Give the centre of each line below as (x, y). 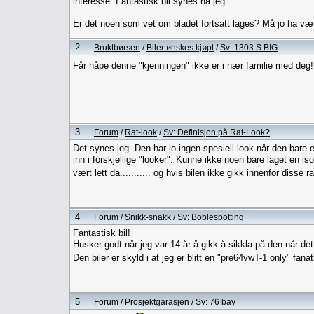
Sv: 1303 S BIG (249, 47)
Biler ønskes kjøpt (180, 47)
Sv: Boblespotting (211, 217)
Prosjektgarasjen (157, 301)
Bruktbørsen (117, 47)
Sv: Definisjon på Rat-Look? (217, 132)
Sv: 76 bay (216, 301)
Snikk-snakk (148, 217)
